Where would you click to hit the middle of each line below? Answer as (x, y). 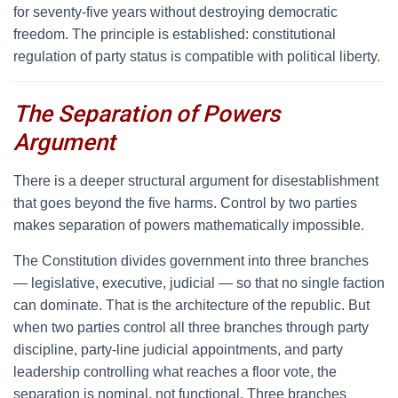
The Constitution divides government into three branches (191, 261)
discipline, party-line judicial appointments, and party (178, 350)
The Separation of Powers (147, 114)
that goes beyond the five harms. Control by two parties (185, 203)
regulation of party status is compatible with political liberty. (197, 56)
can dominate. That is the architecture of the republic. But (191, 305)
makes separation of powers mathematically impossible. (189, 225)
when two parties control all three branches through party (191, 327)
